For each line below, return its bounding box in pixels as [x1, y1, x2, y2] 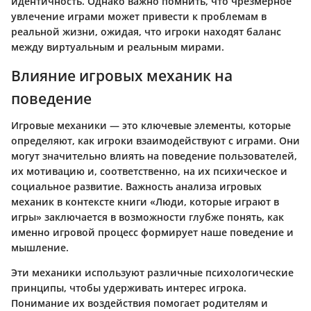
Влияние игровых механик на [11, 66, 233, 85]
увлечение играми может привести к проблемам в [11, 10, 267, 23]
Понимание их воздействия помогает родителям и [11, 296, 268, 310]
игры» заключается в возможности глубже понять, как [11, 210, 284, 224]
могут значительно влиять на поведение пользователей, [11, 149, 297, 162]
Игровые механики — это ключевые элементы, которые [11, 118, 291, 132]
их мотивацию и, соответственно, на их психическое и [11, 164, 287, 178]
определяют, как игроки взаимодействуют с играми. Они [11, 133, 300, 147]
